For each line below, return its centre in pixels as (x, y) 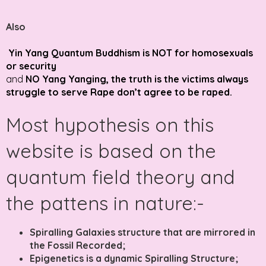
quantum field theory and (121, 177)
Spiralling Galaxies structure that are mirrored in (142, 232)
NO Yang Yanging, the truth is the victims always (137, 79)
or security (31, 66)
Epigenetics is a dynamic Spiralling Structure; (134, 258)
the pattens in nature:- (105, 203)
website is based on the (111, 151)
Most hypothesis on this (110, 124)
